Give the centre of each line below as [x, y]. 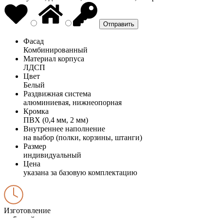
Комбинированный [55, 50]
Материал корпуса [54, 58]
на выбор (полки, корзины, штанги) [83, 137]
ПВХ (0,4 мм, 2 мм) [56, 120]
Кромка [36, 111]
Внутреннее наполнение [64, 128]
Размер [35, 146]
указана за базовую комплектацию [80, 172]
